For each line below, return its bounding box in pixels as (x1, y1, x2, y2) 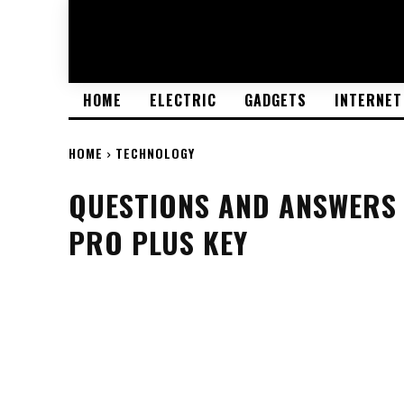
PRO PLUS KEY (69, 221, 248, 263)
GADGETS (244, 89, 307, 111)
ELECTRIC (150, 89, 216, 111)
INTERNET (335, 89, 402, 111)
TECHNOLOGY (115, 143, 195, 162)
